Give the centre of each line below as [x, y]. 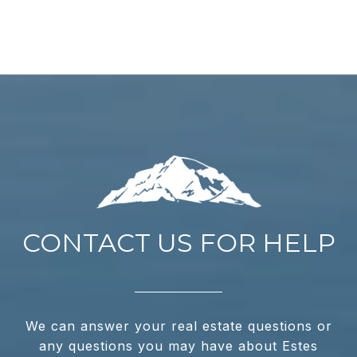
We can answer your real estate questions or [178, 326]
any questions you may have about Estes [178, 346]
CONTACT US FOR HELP [178, 243]
